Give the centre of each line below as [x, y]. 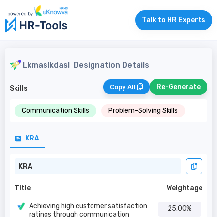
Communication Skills [55, 111]
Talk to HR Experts [174, 20]
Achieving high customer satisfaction [88, 206]
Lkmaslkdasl [46, 65]
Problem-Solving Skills [143, 111]
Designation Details [109, 65]
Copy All [124, 87]
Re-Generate [178, 87]
